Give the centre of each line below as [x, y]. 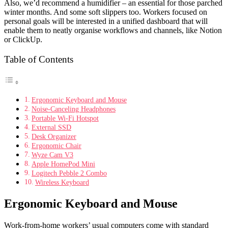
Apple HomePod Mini [63, 164]
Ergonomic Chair [56, 145]
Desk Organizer [54, 136]
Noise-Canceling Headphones [73, 109]
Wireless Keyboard [62, 182]
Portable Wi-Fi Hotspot [65, 118]
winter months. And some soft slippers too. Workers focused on [106, 12]
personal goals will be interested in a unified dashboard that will [106, 21]
